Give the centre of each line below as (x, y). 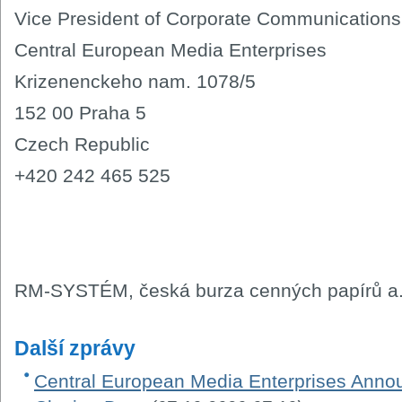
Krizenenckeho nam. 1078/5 (135, 81)
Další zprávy (75, 348)
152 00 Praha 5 (80, 112)
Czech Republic (82, 144)
